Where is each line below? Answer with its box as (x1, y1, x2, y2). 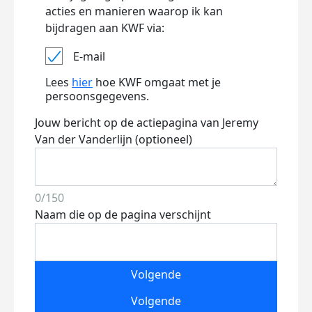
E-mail (73, 48, 105, 64)
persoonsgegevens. (45, 88, 149, 104)
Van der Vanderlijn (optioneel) (35, 132, 192, 147)
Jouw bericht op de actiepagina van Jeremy (35, 115, 258, 130)
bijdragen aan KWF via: (45, 20, 164, 36)
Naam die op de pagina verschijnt (35, 207, 211, 222)
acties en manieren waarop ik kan (45, 3, 223, 19)
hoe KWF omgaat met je (93, 75, 221, 90)
